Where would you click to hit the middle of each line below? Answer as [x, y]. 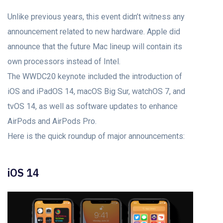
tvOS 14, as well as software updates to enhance [93, 106]
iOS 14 [23, 173]
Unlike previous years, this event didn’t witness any [96, 16]
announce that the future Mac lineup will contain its [95, 46]
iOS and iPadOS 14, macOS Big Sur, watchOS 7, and [96, 91]
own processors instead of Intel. [64, 61]
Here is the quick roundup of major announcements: [96, 136]
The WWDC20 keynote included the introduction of [95, 76]
